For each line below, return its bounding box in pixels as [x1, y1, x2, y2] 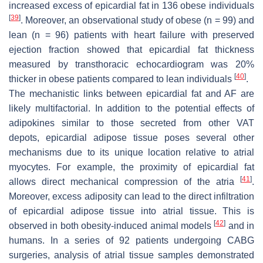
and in [225, 220, 254, 231]
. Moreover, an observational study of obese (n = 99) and [21, 15, 254, 25]
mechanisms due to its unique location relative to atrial [9, 147, 254, 157]
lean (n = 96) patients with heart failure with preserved [9, 29, 254, 40]
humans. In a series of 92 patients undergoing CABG [9, 235, 254, 245]
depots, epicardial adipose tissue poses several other [9, 132, 254, 143]
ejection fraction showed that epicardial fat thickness [9, 44, 254, 55]
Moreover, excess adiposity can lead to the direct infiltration [9, 191, 254, 201]
